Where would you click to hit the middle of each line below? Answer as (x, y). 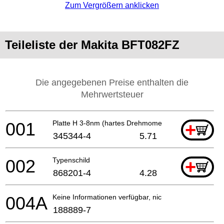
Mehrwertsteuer (112, 94)
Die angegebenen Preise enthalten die (112, 82)
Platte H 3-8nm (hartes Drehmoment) (111, 123)
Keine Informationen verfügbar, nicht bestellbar (126, 197)
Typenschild (71, 160)
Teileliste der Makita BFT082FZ (92, 44)
